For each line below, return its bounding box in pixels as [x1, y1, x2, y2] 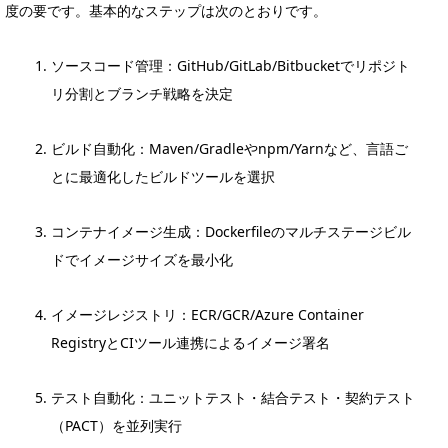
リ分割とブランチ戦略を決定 [51, 83, 233, 103]
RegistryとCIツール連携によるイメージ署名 [51, 332, 330, 352]
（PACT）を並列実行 [51, 415, 182, 435]
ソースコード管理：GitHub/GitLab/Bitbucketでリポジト [51, 55, 410, 75]
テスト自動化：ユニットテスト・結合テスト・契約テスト [51, 387, 415, 407]
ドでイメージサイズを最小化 [51, 249, 233, 269]
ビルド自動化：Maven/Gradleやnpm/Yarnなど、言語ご [51, 138, 408, 158]
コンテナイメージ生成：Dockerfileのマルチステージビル [51, 221, 411, 241]
